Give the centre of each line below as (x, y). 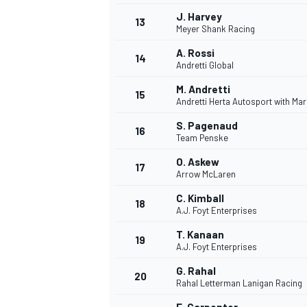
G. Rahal (196, 271)
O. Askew (198, 162)
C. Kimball (200, 198)
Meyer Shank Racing (216, 29)
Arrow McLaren (206, 174)
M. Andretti (203, 89)
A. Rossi (195, 53)
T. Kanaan (200, 235)
